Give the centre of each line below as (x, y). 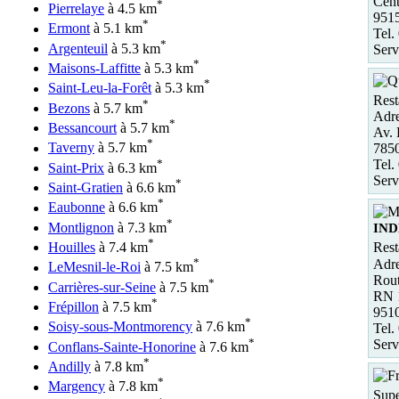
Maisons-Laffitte (94, 69)
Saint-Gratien (85, 188)
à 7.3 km (140, 227)
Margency (77, 387)
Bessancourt (82, 128)
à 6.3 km (130, 167)
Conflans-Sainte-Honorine (122, 346)
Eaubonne (77, 208)
